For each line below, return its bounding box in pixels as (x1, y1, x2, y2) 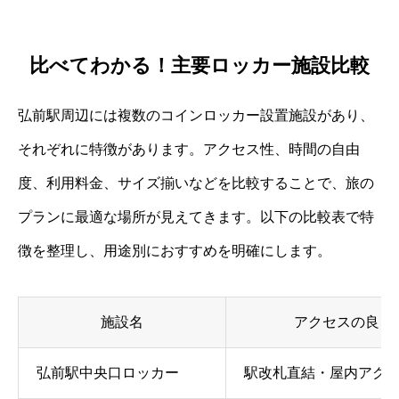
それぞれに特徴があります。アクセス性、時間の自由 (18, 141, 360, 157)
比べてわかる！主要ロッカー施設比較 (29, 53, 370, 77)
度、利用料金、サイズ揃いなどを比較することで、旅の (18, 175, 374, 191)
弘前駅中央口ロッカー (37, 364, 179, 380)
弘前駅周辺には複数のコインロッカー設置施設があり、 (18, 107, 374, 123)
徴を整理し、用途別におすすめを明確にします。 (18, 242, 331, 258)
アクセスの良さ (294, 313, 394, 330)
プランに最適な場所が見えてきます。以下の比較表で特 (18, 208, 374, 224)
